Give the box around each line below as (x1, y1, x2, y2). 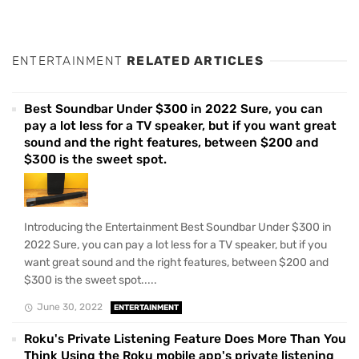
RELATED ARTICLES (127, 54, 264, 69)
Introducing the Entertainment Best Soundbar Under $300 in (24, 220, 331, 234)
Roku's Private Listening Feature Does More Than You (24, 332, 346, 347)
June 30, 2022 (36, 301, 103, 313)
